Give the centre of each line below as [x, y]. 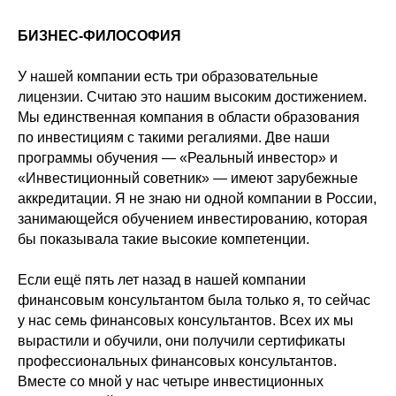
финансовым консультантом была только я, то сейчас [194, 301]
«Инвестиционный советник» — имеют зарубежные [188, 179]
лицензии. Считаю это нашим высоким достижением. [192, 97]
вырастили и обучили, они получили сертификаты [182, 341]
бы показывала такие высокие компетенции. [164, 240]
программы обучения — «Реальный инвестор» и [178, 158]
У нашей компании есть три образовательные [168, 77]
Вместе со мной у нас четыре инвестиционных [171, 382]
